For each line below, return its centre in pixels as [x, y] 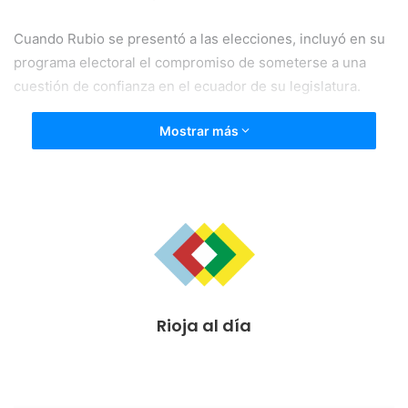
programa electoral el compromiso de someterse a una [190, 63]
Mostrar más [200, 131]
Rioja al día [204, 326]
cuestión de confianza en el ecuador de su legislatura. [187, 87]
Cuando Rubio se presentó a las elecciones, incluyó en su [199, 39]
